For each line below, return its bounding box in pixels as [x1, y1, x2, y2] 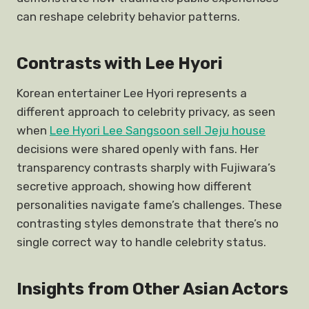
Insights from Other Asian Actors [17, 279, 288, 299]
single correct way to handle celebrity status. [17, 235, 266, 249]
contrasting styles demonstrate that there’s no [17, 217, 279, 230]
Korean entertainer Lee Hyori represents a [17, 86, 247, 100]
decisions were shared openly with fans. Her [17, 142, 259, 156]
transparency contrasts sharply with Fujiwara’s [17, 161, 276, 175]
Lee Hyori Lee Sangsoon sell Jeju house [50, 123, 266, 137]
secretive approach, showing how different [17, 179, 252, 193]
